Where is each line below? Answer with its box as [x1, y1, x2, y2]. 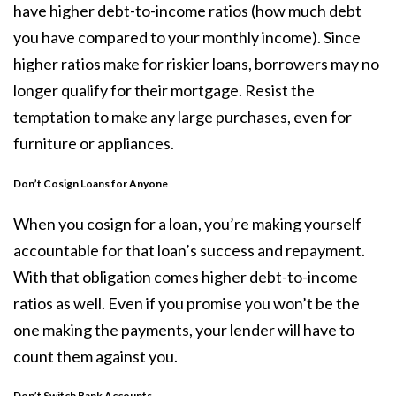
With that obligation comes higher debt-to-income [13, 266, 358, 286]
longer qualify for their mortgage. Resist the [13, 80, 315, 101]
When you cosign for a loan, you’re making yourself [13, 213, 362, 233]
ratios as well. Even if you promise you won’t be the [13, 293, 360, 313]
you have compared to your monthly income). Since [13, 27, 361, 48]
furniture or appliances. [13, 133, 174, 154]
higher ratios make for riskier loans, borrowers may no [13, 54, 379, 74]
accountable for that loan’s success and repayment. [13, 240, 365, 260]
